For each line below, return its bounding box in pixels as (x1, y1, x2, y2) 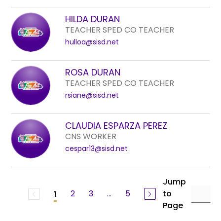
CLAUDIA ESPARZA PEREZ (65, 119, 168, 132)
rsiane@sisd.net (65, 90, 119, 100)
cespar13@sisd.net (65, 144, 128, 153)
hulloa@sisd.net (65, 37, 119, 47)
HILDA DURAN (65, 13, 120, 25)
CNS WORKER (65, 131, 117, 142)
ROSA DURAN (65, 66, 121, 78)
